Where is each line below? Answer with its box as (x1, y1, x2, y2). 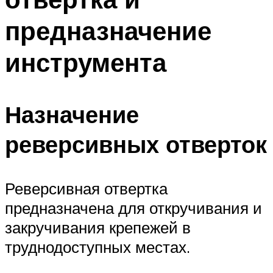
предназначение (5, 15, 211, 47)
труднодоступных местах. (5, 236, 190, 257)
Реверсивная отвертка (5, 178, 168, 198)
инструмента (5, 46, 166, 79)
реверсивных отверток (5, 129, 267, 159)
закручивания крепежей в (5, 217, 191, 237)
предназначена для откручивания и (5, 197, 262, 218)
